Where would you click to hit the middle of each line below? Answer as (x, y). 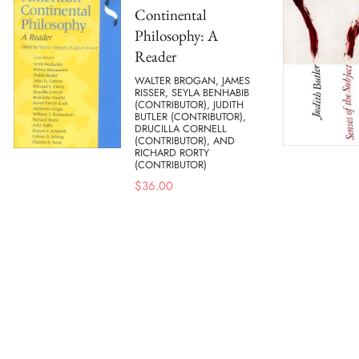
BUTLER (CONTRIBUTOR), (190, 117)
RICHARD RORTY (172, 153)
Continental (171, 14)
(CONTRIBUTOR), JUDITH (189, 105)
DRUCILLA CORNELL (181, 129)
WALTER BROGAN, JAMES (192, 81)
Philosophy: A (176, 35)
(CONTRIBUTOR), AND (185, 141)
